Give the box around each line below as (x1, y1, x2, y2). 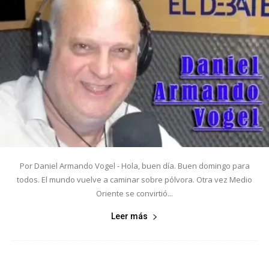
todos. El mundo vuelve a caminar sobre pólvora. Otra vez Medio (17, 174, 252, 186)
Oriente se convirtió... (96, 188, 173, 199)
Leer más (111, 211, 148, 222)
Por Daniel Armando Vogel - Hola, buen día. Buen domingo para (19, 160, 250, 172)
